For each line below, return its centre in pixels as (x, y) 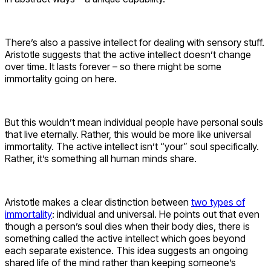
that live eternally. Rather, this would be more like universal (128, 134)
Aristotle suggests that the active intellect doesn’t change (128, 54)
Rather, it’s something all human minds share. (101, 158)
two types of (218, 202)
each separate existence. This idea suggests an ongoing (126, 250)
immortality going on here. (61, 78)
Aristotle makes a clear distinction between (98, 202)
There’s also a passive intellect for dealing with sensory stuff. (135, 42)
